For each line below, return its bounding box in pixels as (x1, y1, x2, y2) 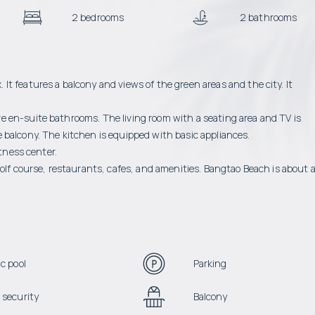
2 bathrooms (239, 11, 297, 24)
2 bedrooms (71, 11, 124, 24)
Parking (193, 257, 227, 270)
